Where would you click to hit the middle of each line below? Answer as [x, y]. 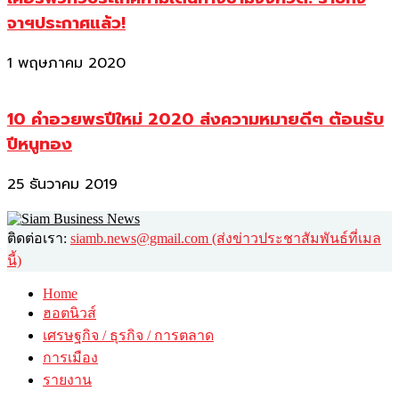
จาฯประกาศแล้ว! [66, 24]
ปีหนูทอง [40, 144]
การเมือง [70, 357]
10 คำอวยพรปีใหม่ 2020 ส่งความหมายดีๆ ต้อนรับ [195, 119]
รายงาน [67, 379]
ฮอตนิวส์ [69, 313]
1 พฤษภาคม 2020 [66, 64]
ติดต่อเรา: [39, 238]
